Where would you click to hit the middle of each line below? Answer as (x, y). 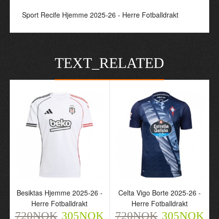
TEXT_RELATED (109, 63)
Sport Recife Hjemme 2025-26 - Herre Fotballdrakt (100, 15)
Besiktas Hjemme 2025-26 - (59, 193)
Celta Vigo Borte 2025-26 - (160, 193)
